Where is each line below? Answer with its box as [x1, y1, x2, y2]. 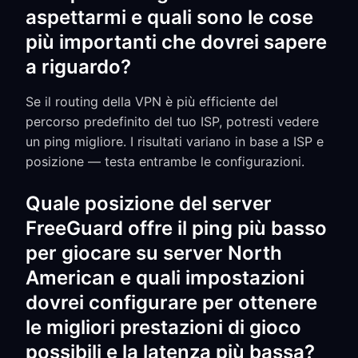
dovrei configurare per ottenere [26, 291, 317, 314]
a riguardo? [26, 55, 131, 78]
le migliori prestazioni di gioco [26, 316, 301, 339]
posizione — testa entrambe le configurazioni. [26, 153, 304, 169]
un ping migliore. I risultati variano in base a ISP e [26, 133, 324, 149]
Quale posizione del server [26, 192, 272, 215]
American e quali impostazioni [26, 266, 304, 289]
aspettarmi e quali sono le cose [26, 6, 313, 29]
